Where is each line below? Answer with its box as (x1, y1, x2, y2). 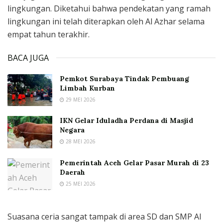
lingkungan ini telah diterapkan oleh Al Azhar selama (7, 15, 205, 27)
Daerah (60, 167, 85, 177)
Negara (60, 125, 85, 135)
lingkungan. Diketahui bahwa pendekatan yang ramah (7, 2, 211, 14)
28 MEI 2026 (64, 138, 96, 145)
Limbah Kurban (60, 83, 115, 93)
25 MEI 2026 (64, 180, 96, 187)
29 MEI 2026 (64, 96, 96, 103)
